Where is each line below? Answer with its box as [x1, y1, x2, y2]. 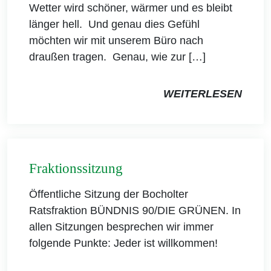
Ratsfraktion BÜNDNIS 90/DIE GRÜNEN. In [29, 204, 241, 217]
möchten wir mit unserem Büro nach [29, 34, 203, 47]
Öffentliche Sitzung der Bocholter [29, 188, 188, 201]
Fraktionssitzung [29, 161, 123, 177]
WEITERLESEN [163, 88, 242, 100]
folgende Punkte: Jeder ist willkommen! [29, 237, 218, 250]
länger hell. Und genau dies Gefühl [29, 18, 200, 31]
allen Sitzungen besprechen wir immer [29, 221, 214, 233]
